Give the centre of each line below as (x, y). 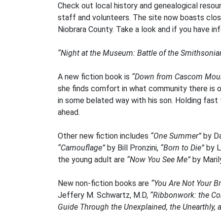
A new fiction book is (95, 77)
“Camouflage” (81, 148)
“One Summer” (176, 136)
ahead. (69, 112)
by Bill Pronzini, (133, 148)
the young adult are (92, 160)
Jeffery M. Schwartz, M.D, (104, 195)
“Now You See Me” (159, 160)
